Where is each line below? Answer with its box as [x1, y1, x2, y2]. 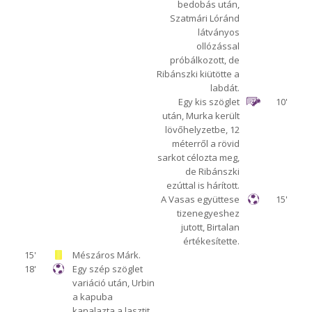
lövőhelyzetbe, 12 [165, 123, 240, 136]
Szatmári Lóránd [170, 12, 240, 25]
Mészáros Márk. [72, 249, 141, 262]
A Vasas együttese [161, 193, 240, 206]
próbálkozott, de [170, 54, 240, 67]
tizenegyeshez [177, 207, 240, 220]
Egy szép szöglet [72, 263, 143, 276]
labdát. [210, 81, 240, 95]
